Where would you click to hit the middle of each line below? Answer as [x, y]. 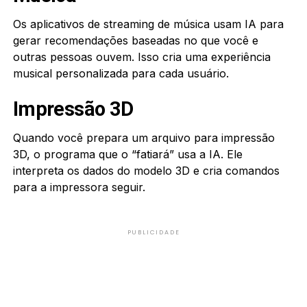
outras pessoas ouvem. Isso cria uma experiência [142, 57]
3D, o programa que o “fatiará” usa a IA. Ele [127, 154]
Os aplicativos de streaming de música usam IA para [148, 24]
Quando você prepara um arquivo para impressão [144, 137]
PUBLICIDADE [153, 232]
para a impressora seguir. [79, 187]
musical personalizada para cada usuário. [121, 73]
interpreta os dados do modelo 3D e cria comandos [146, 170]
